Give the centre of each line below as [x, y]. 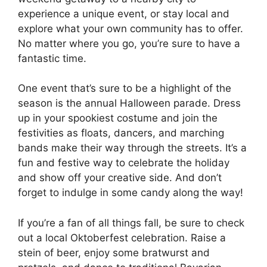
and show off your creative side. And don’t [120, 178]
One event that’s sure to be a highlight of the [125, 89]
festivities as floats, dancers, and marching [121, 133]
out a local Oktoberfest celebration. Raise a [122, 237]
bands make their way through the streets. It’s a [132, 148]
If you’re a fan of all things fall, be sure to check [131, 223]
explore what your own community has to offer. [131, 28]
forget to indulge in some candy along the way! [131, 193]
